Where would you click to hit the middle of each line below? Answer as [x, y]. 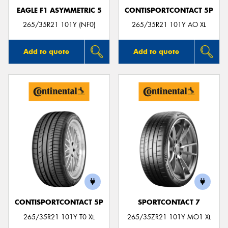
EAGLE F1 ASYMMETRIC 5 [59, 10]
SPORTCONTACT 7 [169, 203]
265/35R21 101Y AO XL [169, 25]
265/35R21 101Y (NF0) [59, 25]
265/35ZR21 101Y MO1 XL [169, 217]
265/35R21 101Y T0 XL [59, 217]
